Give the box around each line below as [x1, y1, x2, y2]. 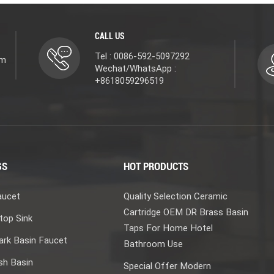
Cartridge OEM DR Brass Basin [124, 207, 249, 218]
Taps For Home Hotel [124, 223, 213, 234]
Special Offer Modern [124, 261, 212, 272]
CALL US [94, 31, 125, 42]
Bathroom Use [124, 239, 183, 250]
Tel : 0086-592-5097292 [94, 51, 190, 62]
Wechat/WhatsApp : [94, 63, 176, 75]
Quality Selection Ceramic [124, 191, 228, 202]
